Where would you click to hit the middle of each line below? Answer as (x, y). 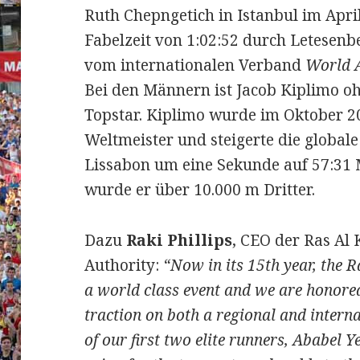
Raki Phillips (178, 240)
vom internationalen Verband (195, 65)
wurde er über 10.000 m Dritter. (200, 189)
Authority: (124, 265)
